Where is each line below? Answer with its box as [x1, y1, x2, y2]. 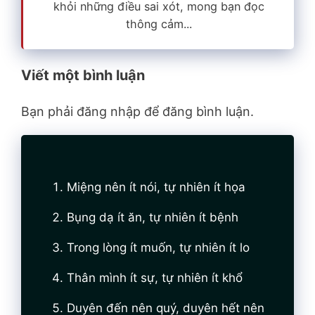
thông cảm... [125, 16, 192, 31]
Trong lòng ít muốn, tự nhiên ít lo [67, 240, 250, 255]
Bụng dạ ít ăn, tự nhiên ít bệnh [67, 210, 238, 225]
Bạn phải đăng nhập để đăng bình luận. [21, 104, 254, 120]
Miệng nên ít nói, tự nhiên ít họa [67, 180, 245, 195]
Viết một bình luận [21, 67, 145, 84]
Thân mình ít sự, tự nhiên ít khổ [67, 271, 243, 285]
